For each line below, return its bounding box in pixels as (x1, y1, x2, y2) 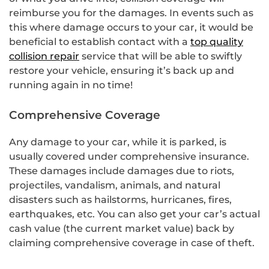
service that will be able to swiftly (82, 50, 242, 62)
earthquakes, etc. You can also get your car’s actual (9, 208, 260, 220)
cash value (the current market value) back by (9, 222, 234, 234)
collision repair (9, 50, 79, 62)
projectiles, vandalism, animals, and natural (9, 179, 220, 191)
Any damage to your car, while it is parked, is (9, 136, 226, 148)
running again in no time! (9, 79, 133, 91)
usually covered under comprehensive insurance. (9, 150, 249, 162)
